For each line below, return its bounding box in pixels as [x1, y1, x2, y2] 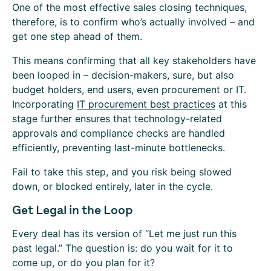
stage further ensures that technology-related [12, 113, 222, 125]
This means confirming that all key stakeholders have [12, 54, 256, 67]
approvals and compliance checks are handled [12, 127, 225, 139]
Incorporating [12, 98, 77, 110]
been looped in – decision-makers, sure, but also [12, 69, 234, 81]
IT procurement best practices [77, 98, 215, 110]
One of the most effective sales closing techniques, [12, 1, 247, 13]
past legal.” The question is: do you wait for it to [12, 242, 233, 254]
